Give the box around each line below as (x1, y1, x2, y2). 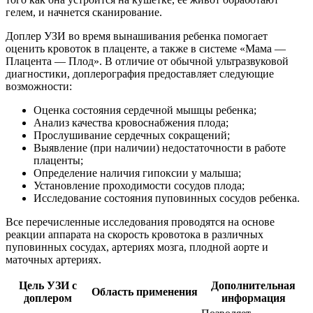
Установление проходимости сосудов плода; (34, 179, 245, 191)
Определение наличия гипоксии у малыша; (34, 166, 241, 179)
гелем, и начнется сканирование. (6, 6, 162, 18)
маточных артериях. (6, 253, 101, 265)
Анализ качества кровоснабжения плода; (34, 116, 228, 129)
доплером (23, 291, 72, 304)
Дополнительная (211, 279, 296, 291)
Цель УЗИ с (18, 279, 77, 291)
